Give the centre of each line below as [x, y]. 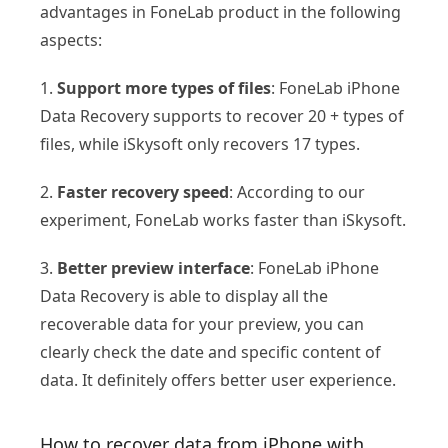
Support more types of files [164, 87]
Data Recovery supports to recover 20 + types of [222, 115]
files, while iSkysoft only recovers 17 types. [200, 143]
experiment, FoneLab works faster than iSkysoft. [223, 219]
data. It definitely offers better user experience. [218, 379]
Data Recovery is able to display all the [184, 295]
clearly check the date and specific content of [210, 351]
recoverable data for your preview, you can [202, 323]
